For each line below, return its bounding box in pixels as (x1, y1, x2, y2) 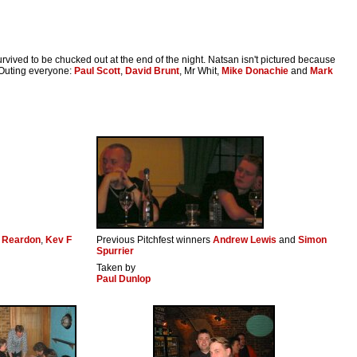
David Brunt (125, 65, 179, 77)
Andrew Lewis (213, 234, 277, 246)
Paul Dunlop (96, 273, 151, 285)
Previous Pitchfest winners (96, 234, 213, 246)
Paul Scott (74, 65, 120, 77)
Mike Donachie (222, 65, 288, 77)
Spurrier (96, 245, 134, 257)
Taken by (96, 262, 135, 274)
